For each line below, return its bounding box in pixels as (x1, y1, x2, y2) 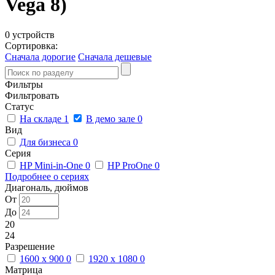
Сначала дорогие (5, 51, 76, 62)
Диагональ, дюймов (5, 182, 88, 193)
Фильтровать (5, 90, 59, 101)
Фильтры (5, 79, 43, 90)
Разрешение (5, 241, 55, 252)
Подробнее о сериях (5, 171, 89, 182)
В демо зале (86, 113, 137, 124)
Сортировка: (5, 40, 58, 51)
